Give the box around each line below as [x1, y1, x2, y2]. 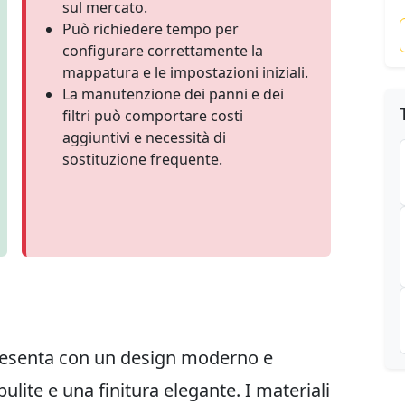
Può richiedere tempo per [62, 19, 239, 39]
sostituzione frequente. [62, 149, 222, 169]
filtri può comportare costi [62, 106, 243, 126]
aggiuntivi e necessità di [62, 127, 226, 147]
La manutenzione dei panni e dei [62, 84, 284, 104]
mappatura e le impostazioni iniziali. [62, 62, 308, 82]
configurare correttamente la [62, 41, 263, 61]
